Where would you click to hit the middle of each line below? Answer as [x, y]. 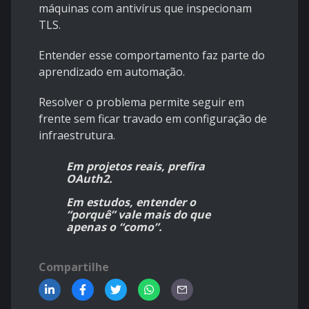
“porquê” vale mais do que [138, 215]
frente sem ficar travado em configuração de [153, 119]
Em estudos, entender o [131, 202]
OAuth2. [89, 179]
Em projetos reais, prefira [136, 167]
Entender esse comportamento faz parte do [152, 56]
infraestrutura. [77, 136]
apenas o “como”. [114, 227]
